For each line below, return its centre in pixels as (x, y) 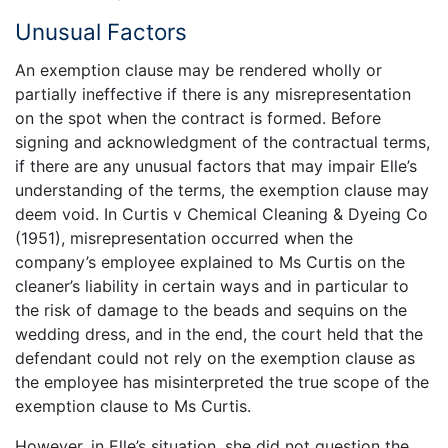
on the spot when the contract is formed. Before (198, 118)
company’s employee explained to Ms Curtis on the (210, 262)
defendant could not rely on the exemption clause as (215, 358)
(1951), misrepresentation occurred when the (184, 238)
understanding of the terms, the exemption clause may (222, 190)
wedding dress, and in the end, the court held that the (219, 334)
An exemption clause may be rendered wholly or (198, 70)
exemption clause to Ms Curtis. (133, 406)
